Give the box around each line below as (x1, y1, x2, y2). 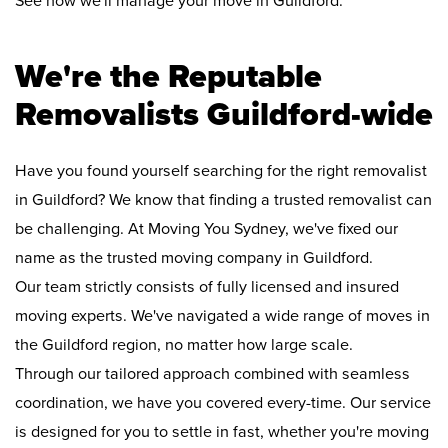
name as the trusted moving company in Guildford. (15, 248, 373, 269)
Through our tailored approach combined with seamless (15, 364, 410, 385)
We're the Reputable (15, 57, 322, 97)
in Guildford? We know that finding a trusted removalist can (15, 190, 432, 211)
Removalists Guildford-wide (15, 95, 433, 135)
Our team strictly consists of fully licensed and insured (15, 277, 399, 298)
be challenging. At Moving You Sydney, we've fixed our (15, 219, 398, 240)
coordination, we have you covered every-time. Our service (15, 393, 431, 414)
